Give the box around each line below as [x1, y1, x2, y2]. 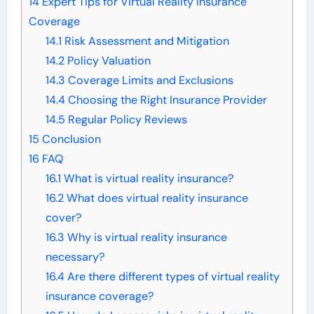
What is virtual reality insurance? [60, 170, 233, 186]
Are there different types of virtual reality [64, 268, 280, 284]
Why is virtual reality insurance [64, 229, 227, 245]
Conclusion [39, 131, 101, 146]
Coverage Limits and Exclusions [64, 72, 233, 88]
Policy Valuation [64, 53, 151, 68]
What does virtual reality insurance [63, 190, 248, 205]
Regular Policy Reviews [64, 111, 187, 127]
